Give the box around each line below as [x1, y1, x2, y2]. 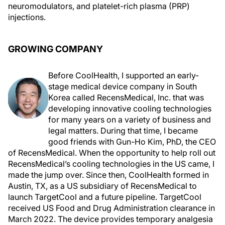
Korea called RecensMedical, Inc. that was [48, 92, 204, 102]
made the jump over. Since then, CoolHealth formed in [8, 170, 209, 180]
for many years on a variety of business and [48, 115, 211, 125]
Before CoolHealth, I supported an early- [48, 70, 199, 80]
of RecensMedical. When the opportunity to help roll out [8, 148, 215, 158]
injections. [8, 12, 46, 22]
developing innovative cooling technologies [48, 103, 211, 114]
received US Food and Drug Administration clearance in [8, 203, 215, 213]
